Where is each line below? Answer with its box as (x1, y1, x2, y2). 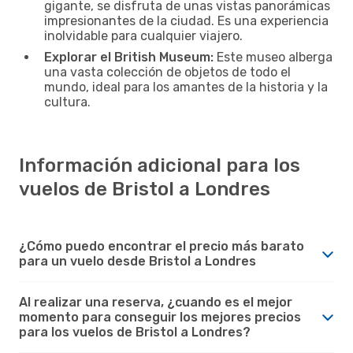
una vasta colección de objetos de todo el (44, 64, 291, 80)
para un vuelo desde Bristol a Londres (19, 253, 256, 269)
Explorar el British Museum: (44, 49, 214, 65)
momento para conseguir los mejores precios (19, 309, 301, 325)
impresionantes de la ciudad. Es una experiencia (44, 13, 329, 28)
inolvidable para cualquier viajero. (44, 28, 243, 43)
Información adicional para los (19, 154, 300, 176)
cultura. (44, 94, 91, 110)
